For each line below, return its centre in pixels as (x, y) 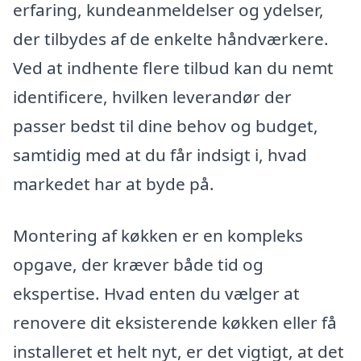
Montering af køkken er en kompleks (158, 235)
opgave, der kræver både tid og (138, 264)
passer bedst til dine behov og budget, (166, 126)
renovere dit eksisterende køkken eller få (175, 322)
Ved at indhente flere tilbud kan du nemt (173, 68)
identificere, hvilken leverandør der (152, 97)
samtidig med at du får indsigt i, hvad (160, 155)
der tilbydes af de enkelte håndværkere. (171, 39)
